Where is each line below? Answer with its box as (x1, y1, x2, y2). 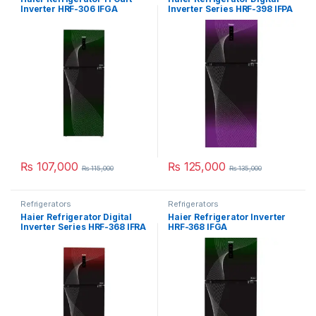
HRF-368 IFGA (168, 221, 228, 232)
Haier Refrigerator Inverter (168, 211, 286, 222)
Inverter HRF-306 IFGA (20, 4, 119, 15)
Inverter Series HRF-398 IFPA (168, 4, 293, 15)
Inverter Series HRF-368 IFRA (20, 221, 147, 232)
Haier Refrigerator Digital (20, 211, 132, 222)
